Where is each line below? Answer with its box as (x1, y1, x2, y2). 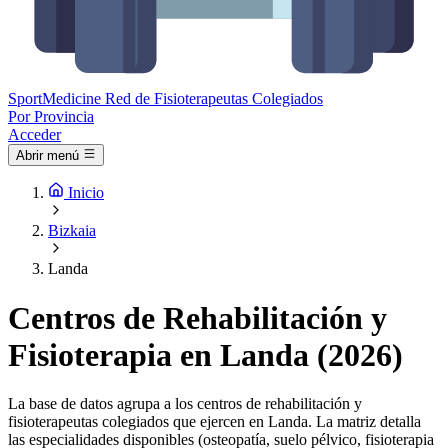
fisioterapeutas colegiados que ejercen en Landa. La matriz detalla (8, 413, 421, 431)
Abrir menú (16, 148, 79, 164)
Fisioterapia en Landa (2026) (8, 336, 403, 373)
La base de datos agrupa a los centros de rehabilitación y (8, 395, 362, 413)
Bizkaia (48, 222, 96, 240)
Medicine (42, 90, 101, 107)
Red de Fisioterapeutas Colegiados (105, 90, 323, 107)
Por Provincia (8, 108, 94, 125)
